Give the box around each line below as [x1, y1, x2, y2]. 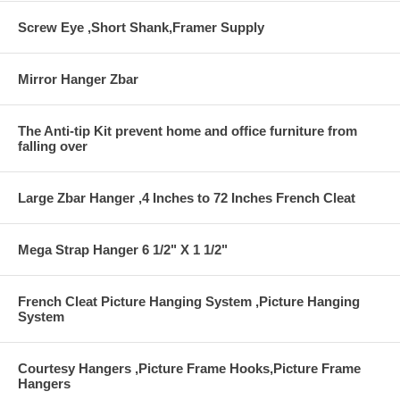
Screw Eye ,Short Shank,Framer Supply [18, 20, 264, 36]
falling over [18, 138, 87, 154]
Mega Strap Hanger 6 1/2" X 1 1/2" [18, 242, 228, 258]
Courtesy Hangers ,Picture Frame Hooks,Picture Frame [18, 361, 361, 377]
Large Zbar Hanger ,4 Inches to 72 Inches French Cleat [18, 190, 355, 206]
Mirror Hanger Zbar [18, 71, 138, 87]
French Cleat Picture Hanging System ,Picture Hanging [18, 294, 360, 310]
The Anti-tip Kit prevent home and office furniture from [18, 123, 357, 139]
